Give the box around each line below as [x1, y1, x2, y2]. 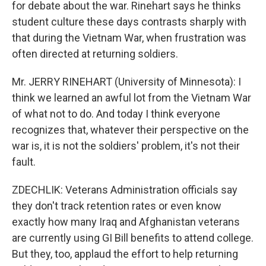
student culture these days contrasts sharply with [12, 15, 246, 28]
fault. [12, 156, 36, 168]
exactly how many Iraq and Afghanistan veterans [12, 216, 240, 228]
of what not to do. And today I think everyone [12, 107, 220, 120]
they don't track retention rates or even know [12, 199, 221, 212]
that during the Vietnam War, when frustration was [12, 31, 246, 44]
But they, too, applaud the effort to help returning [12, 248, 238, 260]
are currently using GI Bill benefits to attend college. [12, 232, 254, 244]
